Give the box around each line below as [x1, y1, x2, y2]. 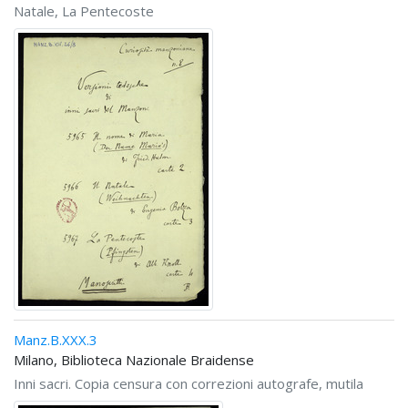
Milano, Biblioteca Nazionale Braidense [14, 351, 254, 370]
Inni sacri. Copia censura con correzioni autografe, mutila [14, 374, 363, 393]
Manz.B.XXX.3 [14, 331, 97, 350]
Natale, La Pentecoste [14, 2, 154, 21]
